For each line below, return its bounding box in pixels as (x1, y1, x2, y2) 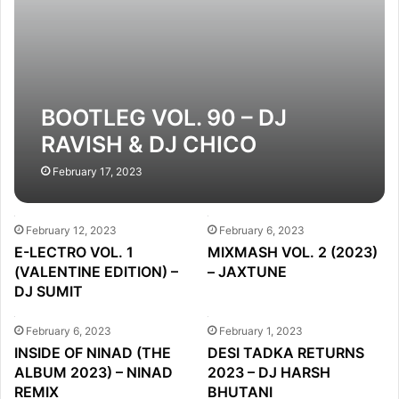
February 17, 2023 (53, 165, 143, 179)
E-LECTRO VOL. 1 (14, 243, 134, 262)
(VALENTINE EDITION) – (14, 263, 179, 281)
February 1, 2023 (218, 324, 303, 338)
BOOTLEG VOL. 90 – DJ (41, 104, 288, 132)
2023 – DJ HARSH (207, 363, 330, 382)
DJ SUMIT (14, 282, 84, 301)
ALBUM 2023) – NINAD (14, 363, 174, 382)
